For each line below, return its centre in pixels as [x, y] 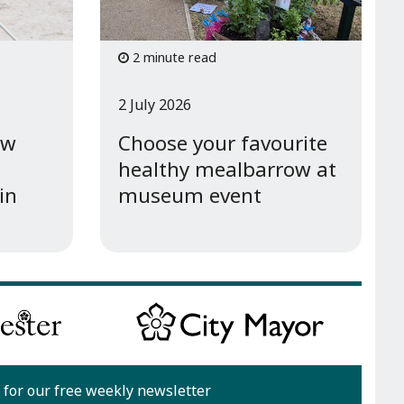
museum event [189, 196]
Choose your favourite [222, 143]
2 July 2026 [154, 105]
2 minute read [172, 57]
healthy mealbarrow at [227, 170]
